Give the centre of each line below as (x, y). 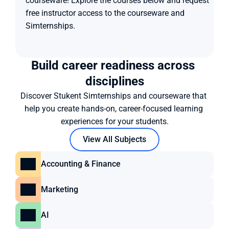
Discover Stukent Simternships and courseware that (113, 96)
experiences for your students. (114, 121)
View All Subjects (114, 139)
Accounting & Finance (81, 164)
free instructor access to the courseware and (105, 13)
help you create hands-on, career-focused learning (113, 109)
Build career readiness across (113, 65)
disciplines (114, 81)
